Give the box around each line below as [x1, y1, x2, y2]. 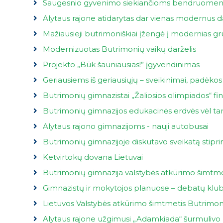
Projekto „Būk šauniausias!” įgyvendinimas [42, 59, 200, 69]
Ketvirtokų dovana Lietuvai [42, 152, 143, 162]
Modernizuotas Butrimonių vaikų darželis [42, 44, 196, 54]
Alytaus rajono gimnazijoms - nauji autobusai [42, 121, 209, 131]
